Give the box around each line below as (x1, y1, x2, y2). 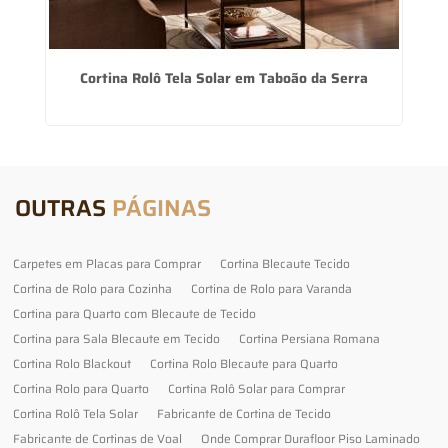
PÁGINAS (112, 189, 211, 226)
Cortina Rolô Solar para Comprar (168, 378, 345, 398)
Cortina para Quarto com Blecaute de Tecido (13, 303, 256, 323)
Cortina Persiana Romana (239, 328, 380, 348)
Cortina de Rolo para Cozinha (13, 278, 172, 298)
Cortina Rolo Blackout (13, 353, 131, 373)
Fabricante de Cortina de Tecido (157, 403, 331, 423)
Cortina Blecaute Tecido (220, 253, 350, 273)
